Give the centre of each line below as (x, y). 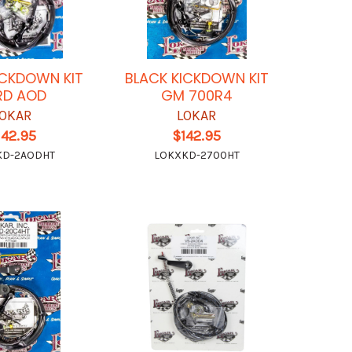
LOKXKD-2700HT (196, 155)
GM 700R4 (196, 95)
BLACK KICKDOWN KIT (196, 78)
